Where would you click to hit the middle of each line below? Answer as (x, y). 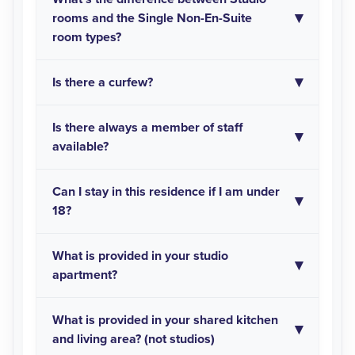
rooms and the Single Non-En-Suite (152, 19)
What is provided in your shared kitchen (165, 321)
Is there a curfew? (103, 83)
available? (80, 147)
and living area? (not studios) (134, 340)
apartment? (85, 275)
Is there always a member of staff (147, 128)
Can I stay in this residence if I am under (166, 192)
